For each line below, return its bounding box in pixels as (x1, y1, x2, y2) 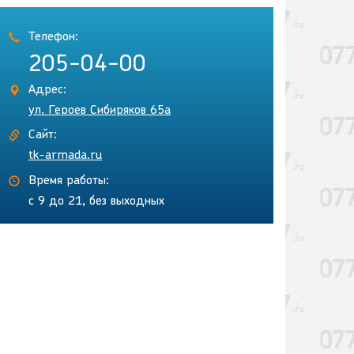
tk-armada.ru (28, 149, 102, 163)
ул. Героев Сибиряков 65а (28, 104, 171, 118)
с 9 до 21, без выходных (28, 195, 164, 209)
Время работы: (28, 175, 109, 188)
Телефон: (28, 31, 78, 44)
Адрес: (28, 84, 66, 97)
